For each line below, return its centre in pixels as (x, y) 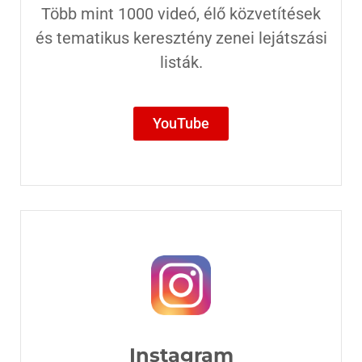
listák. (181, 63)
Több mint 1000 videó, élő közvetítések (181, 14)
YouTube (181, 124)
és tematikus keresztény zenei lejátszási (181, 38)
